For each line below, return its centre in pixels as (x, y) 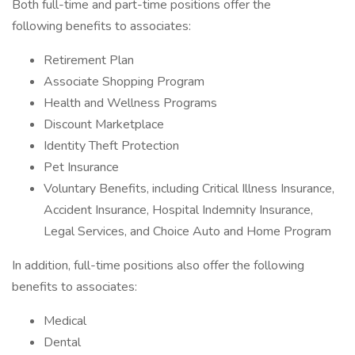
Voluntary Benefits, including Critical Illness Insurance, (189, 189)
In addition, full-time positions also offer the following (158, 265)
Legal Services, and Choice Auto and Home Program (187, 231)
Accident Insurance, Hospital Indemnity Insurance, (178, 210)
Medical (65, 321)
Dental (62, 342)
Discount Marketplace (104, 124)
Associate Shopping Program (124, 82)
